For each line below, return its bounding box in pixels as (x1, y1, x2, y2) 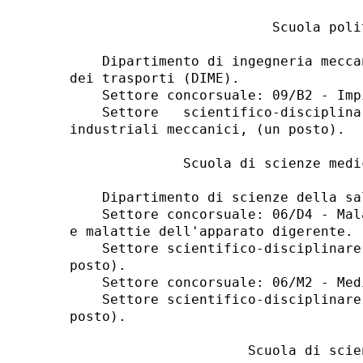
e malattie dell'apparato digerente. (69, 224, 361, 239)
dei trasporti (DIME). (69, 70, 248, 86)
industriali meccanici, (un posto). (69, 122, 353, 137)
